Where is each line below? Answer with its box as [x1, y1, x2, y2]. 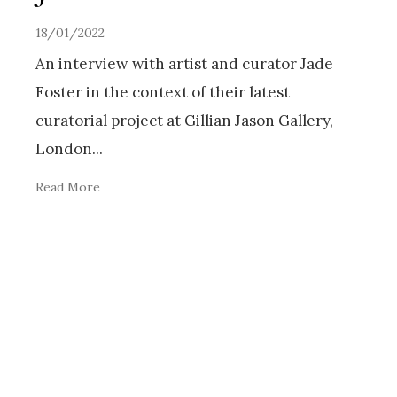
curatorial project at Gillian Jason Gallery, [35, 111, 333, 131]
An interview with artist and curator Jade [35, 54, 333, 74]
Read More [35, 179, 100, 196]
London [35, 139, 92, 160]
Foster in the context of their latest [35, 82, 290, 103]
